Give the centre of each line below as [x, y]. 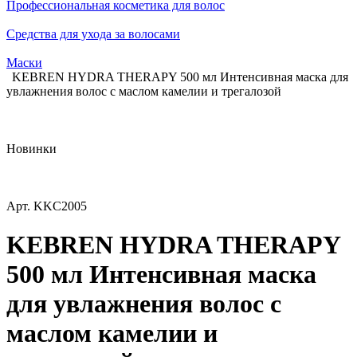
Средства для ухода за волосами [93, 34]
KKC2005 [60, 206]
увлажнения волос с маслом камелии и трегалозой [144, 91]
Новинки [31, 149]
